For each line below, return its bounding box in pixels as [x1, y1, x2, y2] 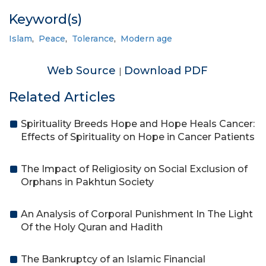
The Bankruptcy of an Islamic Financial [21, 254, 205, 265]
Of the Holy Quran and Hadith [21, 221, 163, 233]
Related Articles [9, 89, 115, 105]
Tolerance [72, 33, 114, 44]
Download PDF [123, 64, 208, 77]
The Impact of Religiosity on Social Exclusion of [21, 163, 248, 175]
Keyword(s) [9, 11, 82, 27]
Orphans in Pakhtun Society [21, 176, 154, 188]
